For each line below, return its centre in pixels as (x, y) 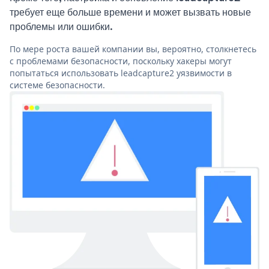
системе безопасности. (57, 85)
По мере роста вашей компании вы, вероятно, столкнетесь (133, 49)
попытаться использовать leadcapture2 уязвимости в (121, 73)
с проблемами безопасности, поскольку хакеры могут (121, 61)
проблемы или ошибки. (61, 27)
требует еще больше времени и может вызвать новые (130, 12)
